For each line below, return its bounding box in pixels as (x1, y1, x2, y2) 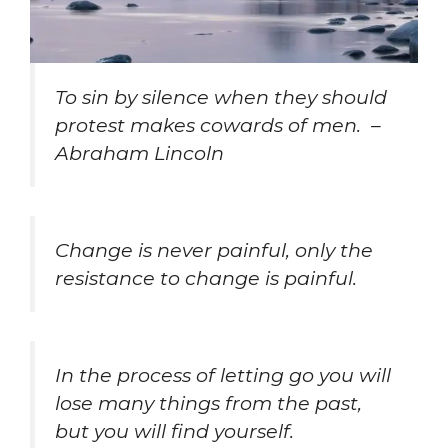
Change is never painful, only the (55, 237, 373, 262)
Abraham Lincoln (55, 141, 224, 166)
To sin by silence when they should (55, 85, 387, 110)
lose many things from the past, (55, 390, 362, 415)
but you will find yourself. (55, 418, 294, 443)
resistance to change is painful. (55, 265, 357, 290)
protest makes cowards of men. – (55, 113, 381, 138)
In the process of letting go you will (55, 362, 391, 387)
